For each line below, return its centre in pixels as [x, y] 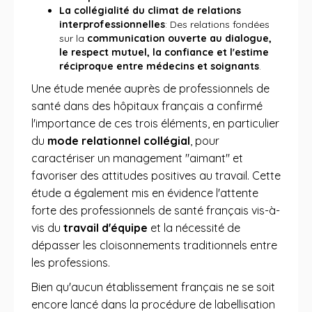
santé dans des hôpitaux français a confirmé [147, 106]
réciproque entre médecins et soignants [159, 66]
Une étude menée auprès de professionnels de [150, 88]
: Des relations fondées [217, 24]
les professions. [71, 263]
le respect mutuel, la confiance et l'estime [164, 52]
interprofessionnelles [112, 24]
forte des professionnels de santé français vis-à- [156, 210]
